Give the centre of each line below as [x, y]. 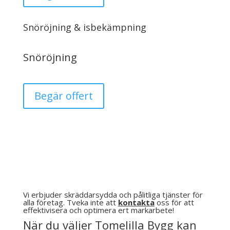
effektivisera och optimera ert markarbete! [98, 210]
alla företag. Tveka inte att [70, 202]
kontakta [136, 202]
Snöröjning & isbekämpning [84, 27]
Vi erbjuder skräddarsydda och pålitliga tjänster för [113, 195]
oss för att [174, 202]
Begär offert [63, 96]
